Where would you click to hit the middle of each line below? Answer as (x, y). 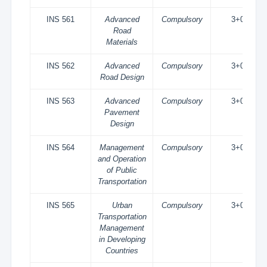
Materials (122, 42)
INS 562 (61, 66)
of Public (122, 170)
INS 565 (61, 205)
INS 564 (61, 148)
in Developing (122, 239)
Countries (122, 251)
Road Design (122, 77)
